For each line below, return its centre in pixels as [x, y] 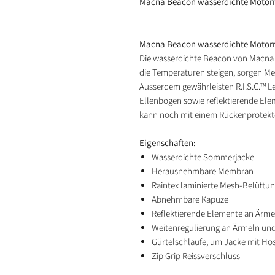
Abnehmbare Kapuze [190, 199]
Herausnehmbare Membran [203, 171]
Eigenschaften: [168, 143]
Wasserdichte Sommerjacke [203, 157]
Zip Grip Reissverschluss [196, 256]
